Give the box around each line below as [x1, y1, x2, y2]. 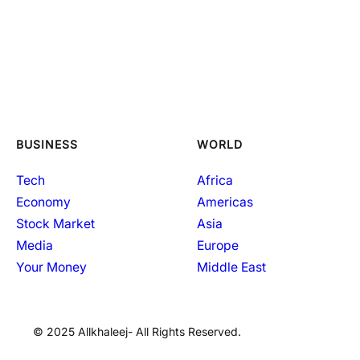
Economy [16, 194, 71, 210]
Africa [197, 172, 233, 188]
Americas [197, 194, 253, 210]
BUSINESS [16, 137, 78, 152]
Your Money [16, 259, 87, 275]
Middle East [197, 259, 266, 275]
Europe [197, 237, 239, 253]
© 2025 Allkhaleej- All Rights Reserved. [32, 325, 241, 339]
